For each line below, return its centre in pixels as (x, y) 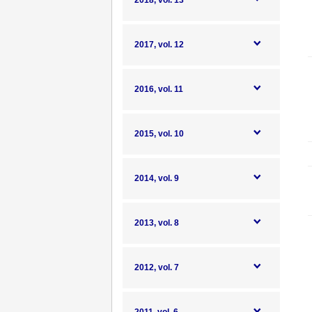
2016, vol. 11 (159, 89)
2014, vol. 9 (157, 178)
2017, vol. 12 (159, 45)
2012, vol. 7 (157, 267)
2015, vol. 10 (159, 134)
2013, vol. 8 (157, 223)
